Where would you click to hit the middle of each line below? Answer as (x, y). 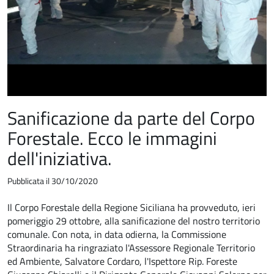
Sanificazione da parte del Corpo (131, 118)
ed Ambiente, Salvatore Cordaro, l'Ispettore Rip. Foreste (122, 261)
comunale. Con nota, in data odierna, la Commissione (117, 234)
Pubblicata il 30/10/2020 (53, 181)
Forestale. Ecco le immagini (112, 138)
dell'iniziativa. (59, 158)
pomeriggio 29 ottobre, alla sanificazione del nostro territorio (134, 220)
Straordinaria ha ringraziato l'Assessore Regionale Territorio (131, 247)
